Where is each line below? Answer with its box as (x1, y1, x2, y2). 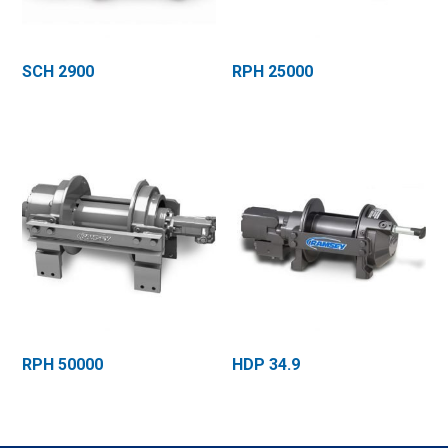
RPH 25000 (232, 62, 314, 82)
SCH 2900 (22, 62, 95, 82)
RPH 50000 (22, 354, 104, 374)
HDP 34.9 (232, 354, 301, 374)
